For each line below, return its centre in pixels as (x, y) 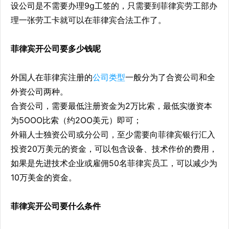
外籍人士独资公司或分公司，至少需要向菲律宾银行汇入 (113, 135)
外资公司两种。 (39, 92)
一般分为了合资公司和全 (170, 77)
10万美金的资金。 (44, 178)
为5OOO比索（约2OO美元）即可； (76, 120)
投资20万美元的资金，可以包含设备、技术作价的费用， (114, 149)
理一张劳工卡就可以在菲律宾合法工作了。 (88, 20)
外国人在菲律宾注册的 (52, 77)
